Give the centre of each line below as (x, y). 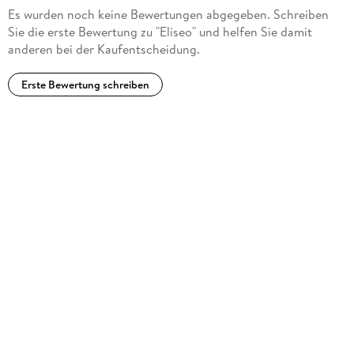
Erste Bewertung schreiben (85, 85)
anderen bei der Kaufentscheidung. (104, 49)
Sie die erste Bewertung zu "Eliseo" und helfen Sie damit (160, 32)
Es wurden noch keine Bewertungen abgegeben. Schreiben (168, 15)
